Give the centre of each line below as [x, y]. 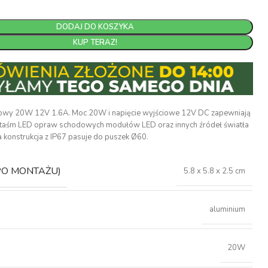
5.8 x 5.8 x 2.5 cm [215, 171]
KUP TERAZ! [95, 42]
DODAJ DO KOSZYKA [95, 27]
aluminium [228, 209]
